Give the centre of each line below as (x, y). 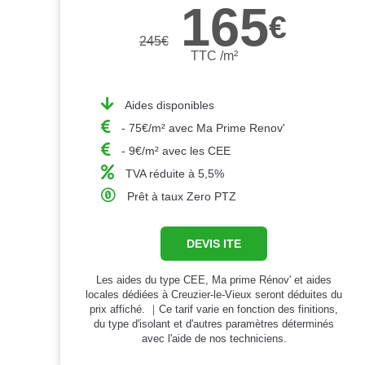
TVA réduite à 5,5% (175, 173)
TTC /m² (214, 55)
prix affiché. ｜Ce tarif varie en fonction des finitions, (214, 309)
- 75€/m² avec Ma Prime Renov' (204, 128)
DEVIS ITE (214, 243)
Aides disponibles (170, 105)
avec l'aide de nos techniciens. (214, 338)
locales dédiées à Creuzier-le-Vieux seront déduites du (214, 294)
